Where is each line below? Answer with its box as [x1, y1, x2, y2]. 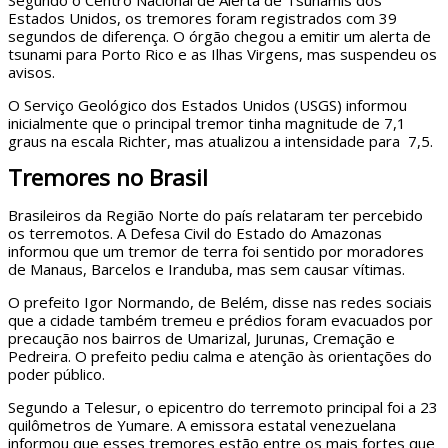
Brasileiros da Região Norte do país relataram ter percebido [8, 204, 423, 225]
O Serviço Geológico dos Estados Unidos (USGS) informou [8, 95, 407, 116]
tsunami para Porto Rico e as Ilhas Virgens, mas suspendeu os [8, 44, 437, 65]
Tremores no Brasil [8, 161, 208, 193]
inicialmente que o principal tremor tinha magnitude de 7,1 [8, 113, 406, 134]
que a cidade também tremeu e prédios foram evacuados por [8, 309, 433, 330]
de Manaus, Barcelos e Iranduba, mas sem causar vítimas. [8, 258, 409, 279]
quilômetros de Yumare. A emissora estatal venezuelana [8, 414, 396, 435]
